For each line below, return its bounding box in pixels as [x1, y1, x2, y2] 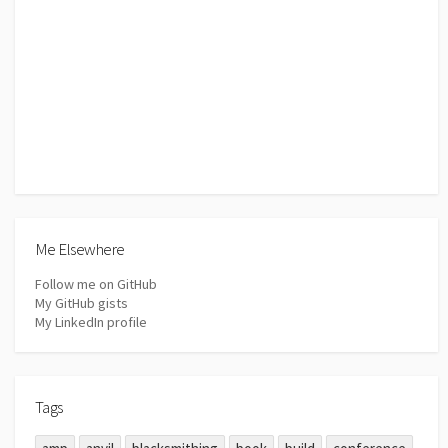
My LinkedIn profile [35, 312, 147, 331]
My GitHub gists [35, 293, 128, 312]
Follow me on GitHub [35, 274, 157, 293]
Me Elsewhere [35, 238, 125, 261]
